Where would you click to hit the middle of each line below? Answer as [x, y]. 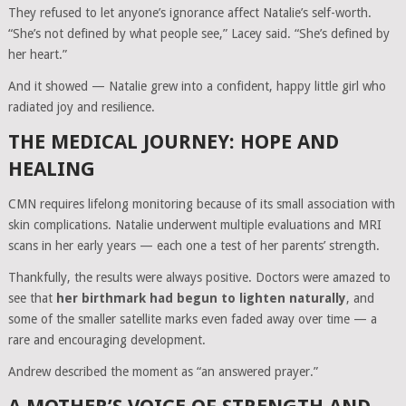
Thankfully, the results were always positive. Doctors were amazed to [199, 278]
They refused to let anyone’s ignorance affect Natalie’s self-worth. [189, 13]
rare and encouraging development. [106, 340]
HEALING [51, 169]
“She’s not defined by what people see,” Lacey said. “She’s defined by [198, 34]
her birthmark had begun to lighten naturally [201, 299]
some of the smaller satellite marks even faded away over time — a [192, 319]
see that [32, 299]
